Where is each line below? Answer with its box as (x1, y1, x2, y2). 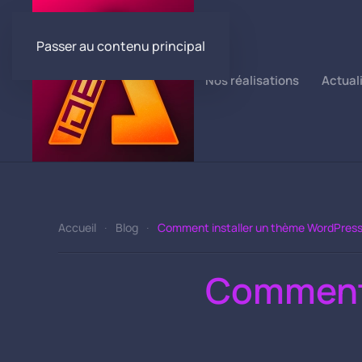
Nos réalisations (205, 72, 299, 89)
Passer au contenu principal (36, 37, 205, 55)
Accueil (58, 220, 96, 235)
